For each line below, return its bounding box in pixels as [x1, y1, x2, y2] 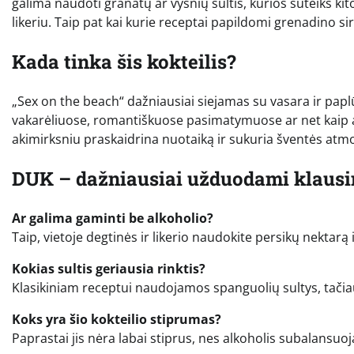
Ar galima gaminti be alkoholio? [12, 209, 213, 227]
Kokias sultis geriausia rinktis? [12, 259, 205, 277]
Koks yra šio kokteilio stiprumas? [12, 310, 221, 328]
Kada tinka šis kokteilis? [12, 48, 236, 74]
